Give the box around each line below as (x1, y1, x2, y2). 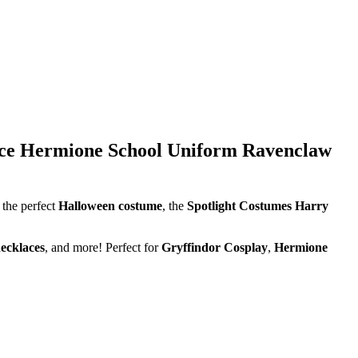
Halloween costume (58, 198, 162, 213)
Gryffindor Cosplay (161, 240, 268, 254)
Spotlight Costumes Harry (187, 198, 328, 213)
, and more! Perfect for (45, 240, 161, 254)
